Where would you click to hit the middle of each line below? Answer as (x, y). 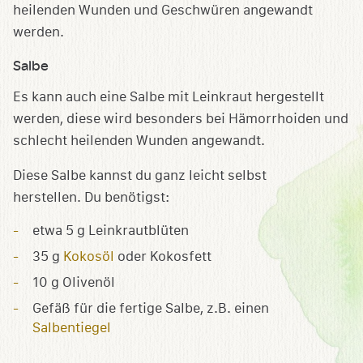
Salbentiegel (72, 328)
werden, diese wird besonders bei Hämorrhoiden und (181, 119)
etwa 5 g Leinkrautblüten (111, 231)
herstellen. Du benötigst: (91, 198)
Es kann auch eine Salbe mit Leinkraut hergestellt (169, 97)
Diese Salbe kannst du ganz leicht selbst (140, 176)
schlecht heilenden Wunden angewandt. (139, 141)
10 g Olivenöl (74, 283)
